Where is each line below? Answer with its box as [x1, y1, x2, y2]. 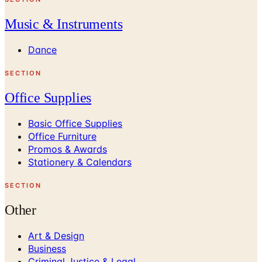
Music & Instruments [5, 16, 123, 32]
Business [28, 242, 66, 254]
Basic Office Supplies [28, 117, 122, 129]
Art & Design [28, 229, 84, 242]
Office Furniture [28, 130, 96, 142]
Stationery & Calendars [28, 156, 132, 168]
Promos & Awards [28, 143, 107, 155]
